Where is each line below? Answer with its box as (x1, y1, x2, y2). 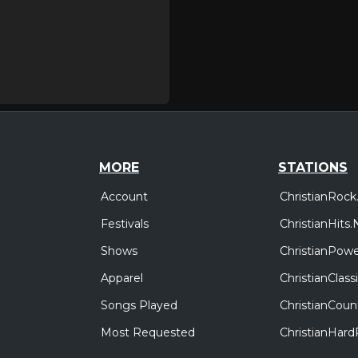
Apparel (101, 271, 143, 286)
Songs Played (101, 298, 177, 313)
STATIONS (278, 160, 348, 176)
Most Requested (101, 325, 195, 340)
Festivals (101, 217, 149, 232)
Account (101, 189, 148, 205)
